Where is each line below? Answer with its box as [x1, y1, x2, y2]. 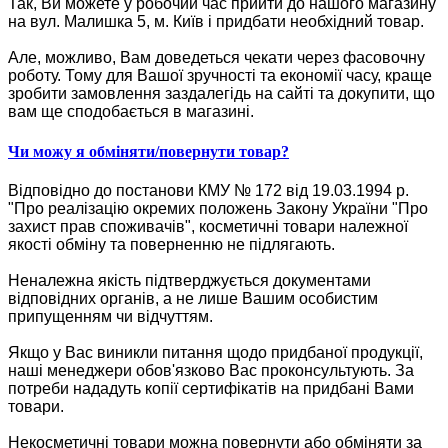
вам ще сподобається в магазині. [8, 103, 254, 121]
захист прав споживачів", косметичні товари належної [8, 217, 408, 235]
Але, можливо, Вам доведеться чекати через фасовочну [8, 49, 425, 67]
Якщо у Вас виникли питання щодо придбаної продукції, [8, 343, 423, 361]
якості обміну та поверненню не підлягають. [8, 235, 335, 253]
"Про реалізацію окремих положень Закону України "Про [8, 199, 428, 217]
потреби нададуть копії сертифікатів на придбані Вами [8, 379, 414, 397]
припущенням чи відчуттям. [8, 307, 213, 325]
